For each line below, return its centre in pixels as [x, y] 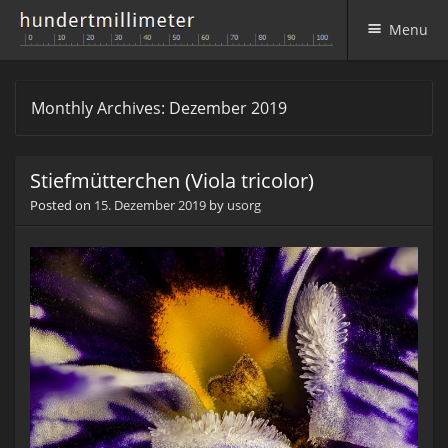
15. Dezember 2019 [150, 205]
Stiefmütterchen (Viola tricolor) [172, 180]
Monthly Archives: [100, 108]
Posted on [62, 205]
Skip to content [64, 88]
